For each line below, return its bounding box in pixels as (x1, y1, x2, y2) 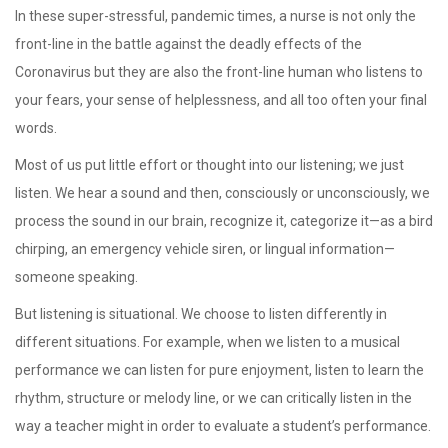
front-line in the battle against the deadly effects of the (15, 35, 362, 52)
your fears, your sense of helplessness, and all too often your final (15, 91, 427, 108)
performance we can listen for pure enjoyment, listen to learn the (15, 361, 424, 378)
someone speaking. (15, 268, 138, 285)
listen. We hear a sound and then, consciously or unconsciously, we (15, 184, 430, 201)
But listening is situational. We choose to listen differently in (15, 305, 387, 322)
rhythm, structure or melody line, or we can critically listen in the (15, 389, 412, 406)
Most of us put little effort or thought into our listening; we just (15, 156, 404, 173)
